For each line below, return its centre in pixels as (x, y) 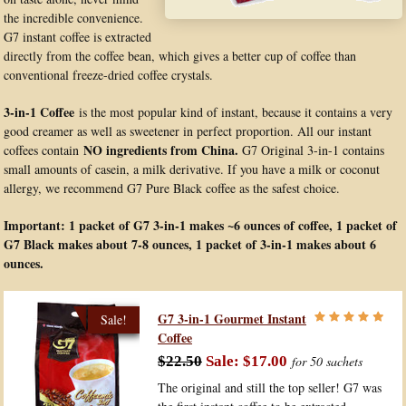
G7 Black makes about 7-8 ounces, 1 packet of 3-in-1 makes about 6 (190, 244)
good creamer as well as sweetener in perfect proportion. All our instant (188, 131)
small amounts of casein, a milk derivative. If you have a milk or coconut (192, 169)
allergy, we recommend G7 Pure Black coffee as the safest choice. (172, 188)
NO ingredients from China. (161, 150)
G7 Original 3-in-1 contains (311, 150)
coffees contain (43, 150)
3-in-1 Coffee (39, 112)
